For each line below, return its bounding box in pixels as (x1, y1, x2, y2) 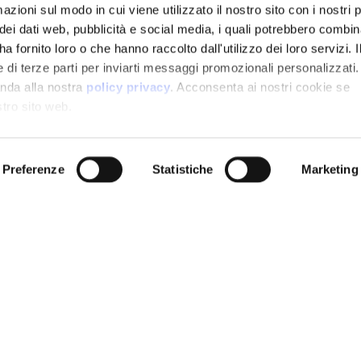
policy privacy (86, 80, 171, 94)
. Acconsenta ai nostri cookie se (170, 80, 351, 94)
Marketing (301, 162, 359, 176)
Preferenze (2, 162, 64, 176)
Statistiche (152, 162, 214, 176)
